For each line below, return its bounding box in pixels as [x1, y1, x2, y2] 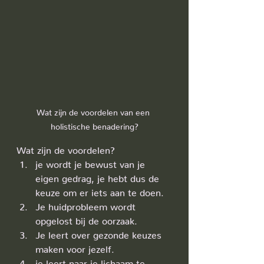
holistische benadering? [50, 121, 138, 127]
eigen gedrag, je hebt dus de [35, 173, 162, 180]
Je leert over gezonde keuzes [35, 229, 164, 236]
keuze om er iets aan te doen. [35, 187, 164, 194]
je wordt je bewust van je [35, 159, 148, 166]
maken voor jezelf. [35, 243, 114, 250]
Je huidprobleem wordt [35, 201, 138, 208]
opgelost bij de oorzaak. [35, 215, 137, 222]
